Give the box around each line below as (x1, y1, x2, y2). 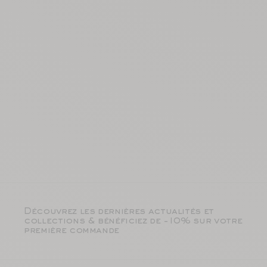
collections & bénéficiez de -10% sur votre (24, 217, 243, 225)
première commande (24, 226, 120, 235)
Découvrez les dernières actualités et (24, 207, 215, 216)
